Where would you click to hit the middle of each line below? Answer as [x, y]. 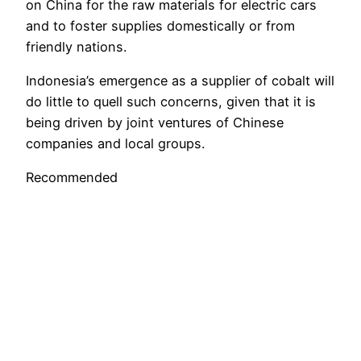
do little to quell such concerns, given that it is [171, 102]
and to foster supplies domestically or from [160, 25]
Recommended [72, 178]
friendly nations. [76, 46]
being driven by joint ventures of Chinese [155, 123]
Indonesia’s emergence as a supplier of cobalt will [180, 81]
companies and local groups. [115, 144]
